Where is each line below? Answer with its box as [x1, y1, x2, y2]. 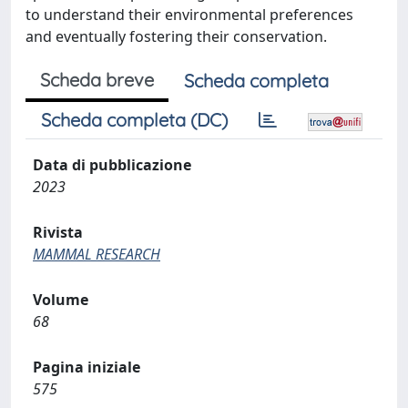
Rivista [33, 222, 83, 242]
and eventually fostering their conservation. [25, 26, 327, 46]
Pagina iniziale [33, 357, 140, 377]
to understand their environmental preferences [25, 5, 353, 25]
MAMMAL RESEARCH [33, 244, 160, 264]
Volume [33, 290, 88, 310]
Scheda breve [40, 68, 154, 91]
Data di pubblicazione [33, 155, 191, 175]
